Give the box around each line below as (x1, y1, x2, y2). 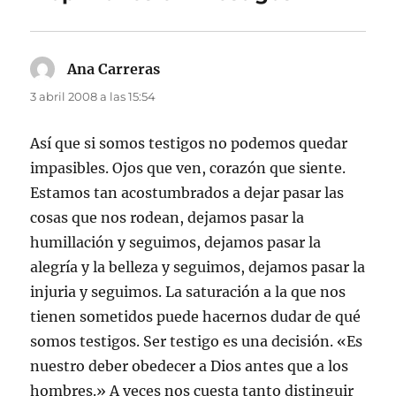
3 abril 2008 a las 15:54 (30, 88, 156, 103)
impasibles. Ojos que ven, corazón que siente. (30, 158, 346, 177)
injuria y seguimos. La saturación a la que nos (30, 282, 346, 301)
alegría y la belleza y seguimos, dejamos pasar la (30, 257, 366, 276)
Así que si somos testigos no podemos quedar (30, 133, 348, 152)
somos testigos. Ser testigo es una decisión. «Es (30, 331, 363, 350)
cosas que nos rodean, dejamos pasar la (30, 208, 305, 226)
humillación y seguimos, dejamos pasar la (30, 232, 322, 251)
